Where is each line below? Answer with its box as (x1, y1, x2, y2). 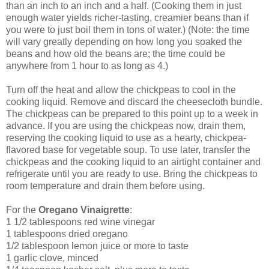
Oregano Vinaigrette (36, 204, 130, 215)
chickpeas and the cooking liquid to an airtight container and (6, 156, 261, 167)
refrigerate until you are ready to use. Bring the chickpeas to (6, 168, 258, 179)
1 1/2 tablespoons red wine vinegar (6, 216, 155, 227)
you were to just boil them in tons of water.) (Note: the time (6, 24, 250, 35)
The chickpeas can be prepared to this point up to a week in (6, 108, 258, 119)
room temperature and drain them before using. (6, 180, 205, 191)
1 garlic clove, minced (6, 252, 98, 263)
